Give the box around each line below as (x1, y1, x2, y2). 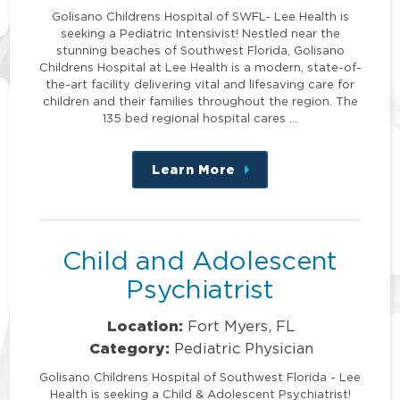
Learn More (152, 162, 236, 176)
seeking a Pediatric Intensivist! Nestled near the (60, 26, 340, 39)
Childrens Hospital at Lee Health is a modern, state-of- (38, 60, 362, 73)
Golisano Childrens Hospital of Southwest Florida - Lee (39, 371, 361, 384)
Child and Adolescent (62, 246, 338, 274)
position (236, 197, 315, 217)
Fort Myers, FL (187, 318, 296, 335)
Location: (107, 317, 184, 335)
